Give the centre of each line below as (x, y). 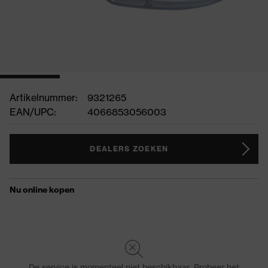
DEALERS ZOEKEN (129, 149)
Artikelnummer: (44, 98)
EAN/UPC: (33, 112)
